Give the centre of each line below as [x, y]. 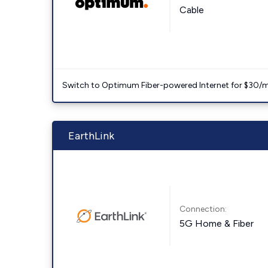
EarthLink [91, 136]
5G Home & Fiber [217, 223]
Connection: [203, 209]
